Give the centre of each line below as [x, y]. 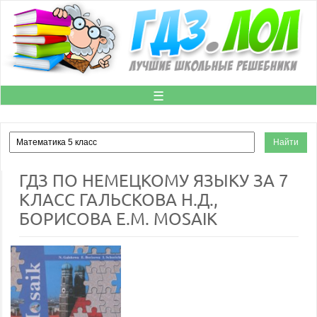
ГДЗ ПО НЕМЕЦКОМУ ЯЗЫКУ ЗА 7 [154, 180]
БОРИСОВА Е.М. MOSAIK [118, 218]
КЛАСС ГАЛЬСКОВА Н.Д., [119, 199]
